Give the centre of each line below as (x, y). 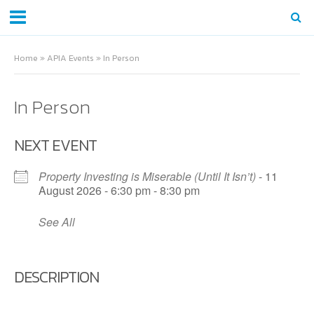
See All (57, 222)
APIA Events (70, 58)
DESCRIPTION (56, 277)
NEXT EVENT (55, 145)
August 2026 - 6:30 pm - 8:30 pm (119, 190)
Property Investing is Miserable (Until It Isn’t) (147, 176)
